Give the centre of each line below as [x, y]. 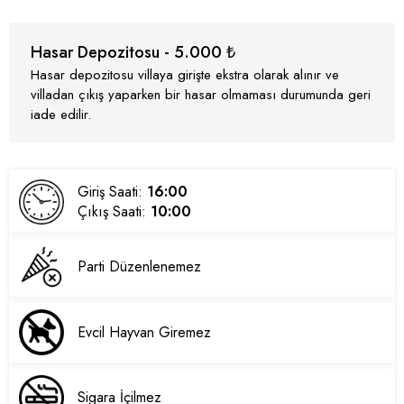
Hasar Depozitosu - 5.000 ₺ [133, 52]
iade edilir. [61, 114]
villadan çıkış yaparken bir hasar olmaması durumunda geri [201, 94]
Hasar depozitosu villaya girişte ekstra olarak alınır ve [185, 74]
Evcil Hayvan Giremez [145, 332]
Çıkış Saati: [115, 211]
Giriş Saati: [113, 191]
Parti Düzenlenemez [140, 267]
